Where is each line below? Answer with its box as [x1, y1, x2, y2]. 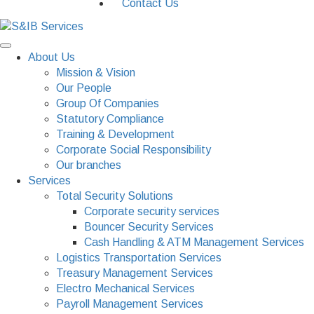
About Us [28, 50, 75, 63]
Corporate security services [84, 205, 219, 217]
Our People [56, 81, 111, 94]
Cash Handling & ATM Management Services [84, 235, 304, 248]
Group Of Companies [56, 97, 159, 109]
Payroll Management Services [56, 297, 203, 310]
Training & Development [56, 128, 175, 140]
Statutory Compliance [56, 112, 164, 125]
